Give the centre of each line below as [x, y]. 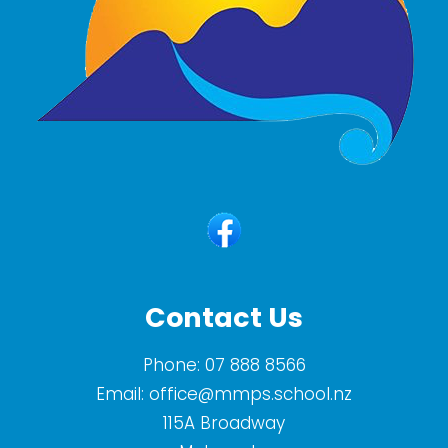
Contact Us [224, 318]
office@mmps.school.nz [250, 394]
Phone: [173, 365]
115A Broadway [224, 423]
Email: [122, 394]
